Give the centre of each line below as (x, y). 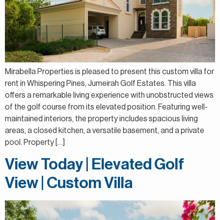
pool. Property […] (35, 142)
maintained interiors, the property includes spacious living (101, 119)
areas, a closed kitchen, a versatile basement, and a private (105, 130)
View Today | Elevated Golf (95, 165)
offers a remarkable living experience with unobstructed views (109, 95)
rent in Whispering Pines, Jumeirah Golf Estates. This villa (100, 83)
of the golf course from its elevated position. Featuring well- (106, 107)
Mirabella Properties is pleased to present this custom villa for (110, 71)
